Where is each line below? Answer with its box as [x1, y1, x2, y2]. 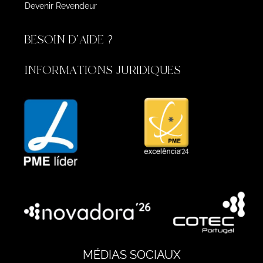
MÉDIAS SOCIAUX [82, 247, 181, 262]
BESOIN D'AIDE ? [24, 31, 116, 48]
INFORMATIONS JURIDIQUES [24, 62, 181, 78]
